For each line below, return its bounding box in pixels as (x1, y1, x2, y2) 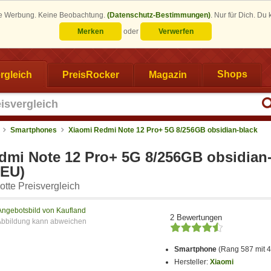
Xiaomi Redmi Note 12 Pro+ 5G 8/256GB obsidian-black (68, 125, 258, 134)
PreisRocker (62, 69, 119, 80)
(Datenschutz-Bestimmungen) (107, 11, 211, 19)
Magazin (149, 69, 187, 80)
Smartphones (10, 125, 57, 134)
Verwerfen (158, 27, 194, 36)
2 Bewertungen (170, 212, 222, 222)
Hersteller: (174, 258, 211, 267)
